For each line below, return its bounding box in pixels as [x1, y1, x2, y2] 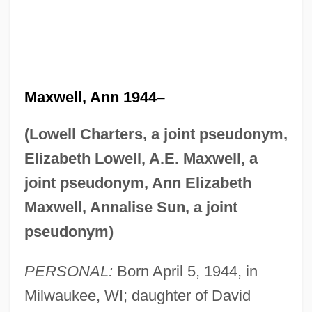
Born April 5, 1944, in [112, 262, 258, 280]
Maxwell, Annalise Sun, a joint [24, 198, 237, 216]
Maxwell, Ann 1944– [24, 88, 165, 106]
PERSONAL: [24, 262, 113, 280]
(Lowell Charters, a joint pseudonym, [24, 125, 288, 143]
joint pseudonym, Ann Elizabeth [24, 173, 251, 192]
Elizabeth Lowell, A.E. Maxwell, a [24, 149, 258, 167]
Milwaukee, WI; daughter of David [24, 286, 251, 304]
